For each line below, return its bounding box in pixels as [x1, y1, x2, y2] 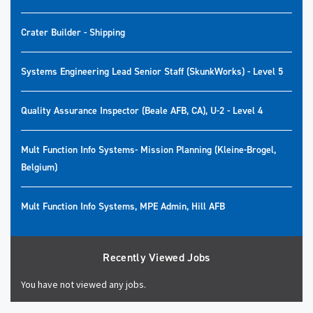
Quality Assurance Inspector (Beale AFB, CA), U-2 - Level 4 [21, 104, 263, 117]
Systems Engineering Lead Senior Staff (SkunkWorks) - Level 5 [21, 65, 283, 78]
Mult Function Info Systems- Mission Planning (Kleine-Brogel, [21, 143, 276, 156]
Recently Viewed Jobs [103, 250, 210, 265]
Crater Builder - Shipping [21, 26, 125, 39]
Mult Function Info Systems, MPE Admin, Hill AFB [21, 200, 225, 213]
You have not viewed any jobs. [21, 278, 146, 291]
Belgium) [21, 161, 57, 174]
